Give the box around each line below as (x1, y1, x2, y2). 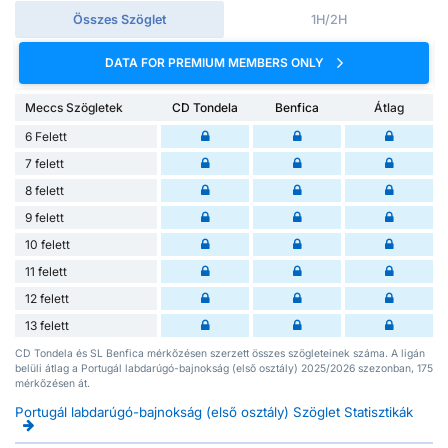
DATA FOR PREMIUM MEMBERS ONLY (105, 54, 327, 70)
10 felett (25, 237, 70, 253)
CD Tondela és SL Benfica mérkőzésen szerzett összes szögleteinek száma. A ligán (15, 347, 425, 361)
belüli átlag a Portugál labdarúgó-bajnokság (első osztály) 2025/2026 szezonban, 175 (15, 362, 433, 376)
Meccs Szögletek (25, 100, 123, 116)
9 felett (25, 210, 64, 226)
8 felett (25, 183, 64, 199)
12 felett (25, 291, 69, 307)
